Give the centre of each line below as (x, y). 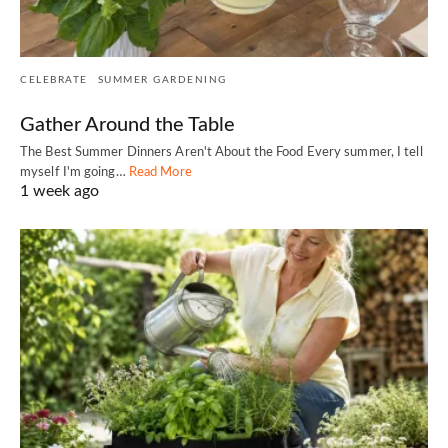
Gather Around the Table (127, 124)
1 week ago (59, 190)
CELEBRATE (54, 79)
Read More (160, 172)
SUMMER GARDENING (162, 79)
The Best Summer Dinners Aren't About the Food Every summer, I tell (221, 152)
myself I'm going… (74, 172)
